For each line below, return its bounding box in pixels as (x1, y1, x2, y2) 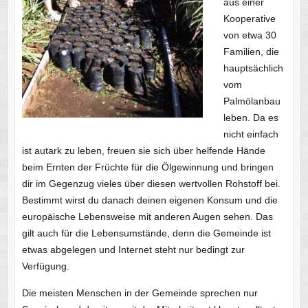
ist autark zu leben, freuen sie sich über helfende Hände (21, 144, 265, 156)
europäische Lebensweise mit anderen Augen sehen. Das (21, 210, 273, 222)
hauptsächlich (223, 62, 283, 74)
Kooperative (223, 12, 276, 24)
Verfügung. (21, 260, 69, 272)
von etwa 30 (223, 29, 276, 41)
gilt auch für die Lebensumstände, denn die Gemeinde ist (21, 227, 271, 239)
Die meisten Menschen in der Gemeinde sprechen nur (21, 287, 258, 298)
